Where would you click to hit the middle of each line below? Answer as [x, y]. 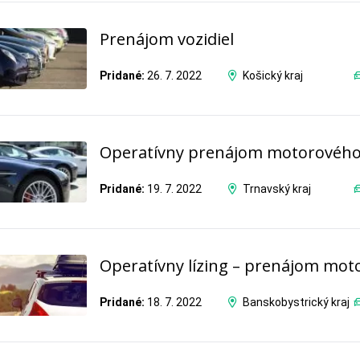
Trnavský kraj [276, 189]
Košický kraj [272, 76]
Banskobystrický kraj [296, 303]
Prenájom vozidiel [167, 39]
